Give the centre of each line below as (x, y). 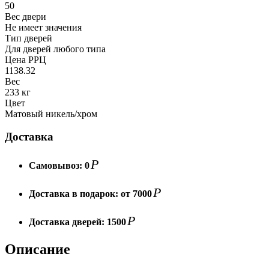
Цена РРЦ (26, 59)
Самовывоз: (57, 165)
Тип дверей (29, 38)
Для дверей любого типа (55, 49)
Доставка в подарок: (75, 193)
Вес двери (26, 16)
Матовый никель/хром (51, 113)
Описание (38, 249)
